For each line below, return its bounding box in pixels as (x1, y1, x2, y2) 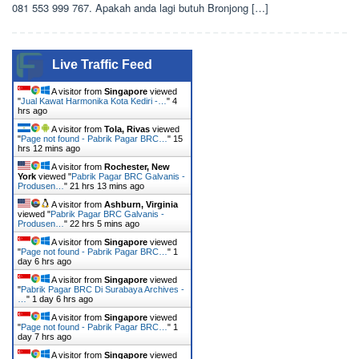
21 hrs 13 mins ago (70, 181, 144, 191)
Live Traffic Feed (52, 58, 152, 71)
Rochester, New (104, 162, 170, 171)
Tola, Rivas (104, 124, 150, 134)
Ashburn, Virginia (104, 200, 178, 209)
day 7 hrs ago (18, 332, 71, 341)
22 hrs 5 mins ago (70, 219, 139, 228)
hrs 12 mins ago (18, 143, 80, 153)
